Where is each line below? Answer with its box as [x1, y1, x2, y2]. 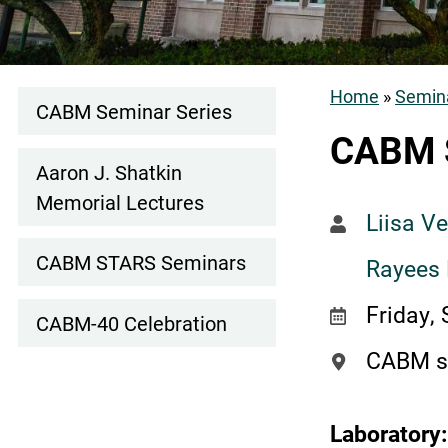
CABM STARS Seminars [36, 249, 246, 276]
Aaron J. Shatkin [36, 158, 182, 185]
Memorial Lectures [36, 188, 204, 215]
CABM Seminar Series [36, 97, 232, 124]
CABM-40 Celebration [36, 309, 227, 336]
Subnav [18, 152, 115, 192]
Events [18, 109, 106, 149]
